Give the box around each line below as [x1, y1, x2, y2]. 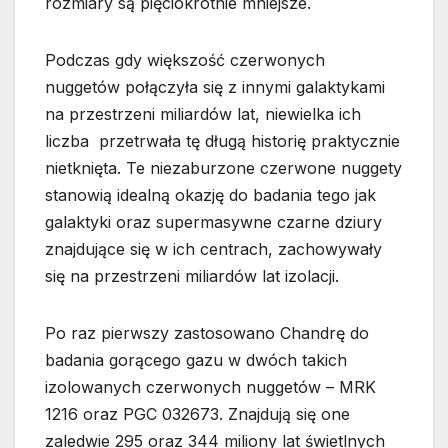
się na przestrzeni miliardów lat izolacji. [45, 266, 339, 287]
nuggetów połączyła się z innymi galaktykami [45, 77, 385, 98]
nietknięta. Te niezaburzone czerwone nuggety [45, 158, 402, 179]
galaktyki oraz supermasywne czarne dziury [45, 212, 382, 233]
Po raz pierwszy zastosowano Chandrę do [45, 323, 369, 344]
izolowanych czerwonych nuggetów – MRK [45, 377, 376, 398]
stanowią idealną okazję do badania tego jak [45, 185, 376, 206]
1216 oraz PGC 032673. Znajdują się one [45, 404, 350, 425]
